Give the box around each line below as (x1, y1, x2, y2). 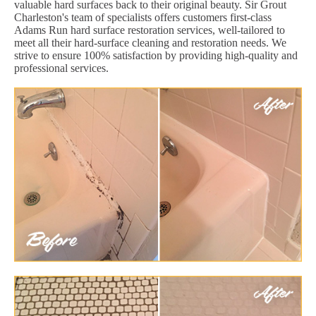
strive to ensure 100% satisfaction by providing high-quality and (14, 49, 298, 61)
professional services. (14, 61, 109, 74)
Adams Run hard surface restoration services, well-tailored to (14, 23, 285, 36)
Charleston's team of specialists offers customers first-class (14, 11, 272, 23)
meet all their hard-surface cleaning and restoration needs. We (14, 36, 286, 49)
